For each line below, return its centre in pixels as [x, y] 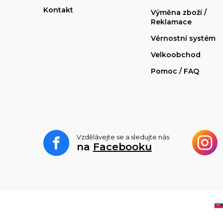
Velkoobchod [176, 55]
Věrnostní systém [183, 38]
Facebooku [122, 147]
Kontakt [58, 10]
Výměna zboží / [179, 12]
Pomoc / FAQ [175, 71]
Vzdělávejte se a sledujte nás [123, 137]
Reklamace [171, 22]
